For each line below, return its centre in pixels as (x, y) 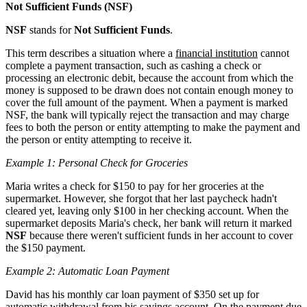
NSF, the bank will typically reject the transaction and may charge (147, 114)
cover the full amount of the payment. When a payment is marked (147, 102)
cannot (273, 53)
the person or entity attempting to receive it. (99, 139)
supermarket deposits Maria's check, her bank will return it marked (149, 223)
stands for (50, 29)
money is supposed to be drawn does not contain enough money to (149, 90)
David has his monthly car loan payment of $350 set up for (132, 294)
